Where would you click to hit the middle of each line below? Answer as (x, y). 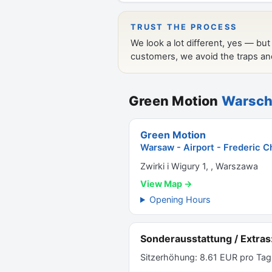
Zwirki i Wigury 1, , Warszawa (199, 166)
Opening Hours (180, 199)
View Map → (166, 184)
